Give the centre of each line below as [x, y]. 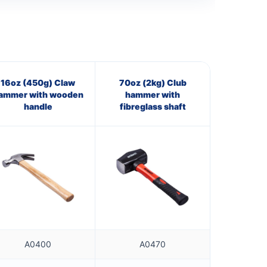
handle [38, 106]
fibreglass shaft [153, 106]
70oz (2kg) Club [153, 82]
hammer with [153, 94]
